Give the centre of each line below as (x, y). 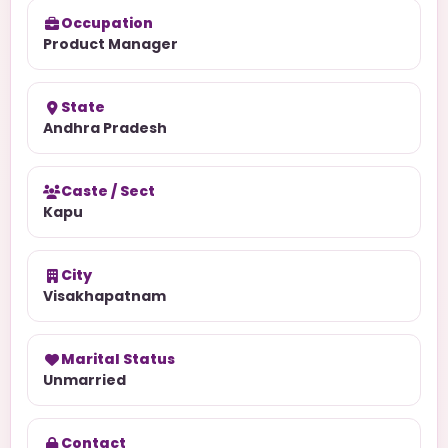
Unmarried (84, 380)
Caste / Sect (108, 191)
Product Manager (110, 44)
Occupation (107, 23)
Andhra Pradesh (105, 128)
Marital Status (118, 359)
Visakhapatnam (104, 296)
